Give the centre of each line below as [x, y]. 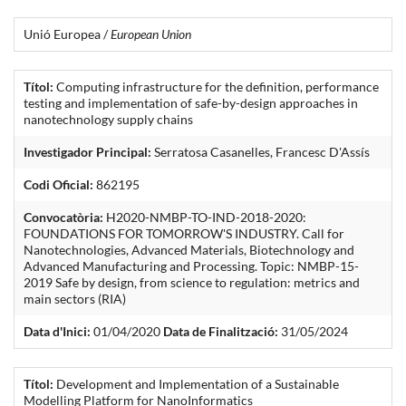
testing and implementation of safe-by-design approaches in [191, 102]
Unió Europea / [67, 34]
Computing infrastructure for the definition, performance [216, 86]
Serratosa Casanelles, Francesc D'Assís [261, 151]
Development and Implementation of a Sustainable [196, 383]
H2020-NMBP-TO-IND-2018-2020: [205, 217]
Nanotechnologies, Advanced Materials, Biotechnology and [189, 249]
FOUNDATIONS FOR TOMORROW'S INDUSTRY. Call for [184, 233]
